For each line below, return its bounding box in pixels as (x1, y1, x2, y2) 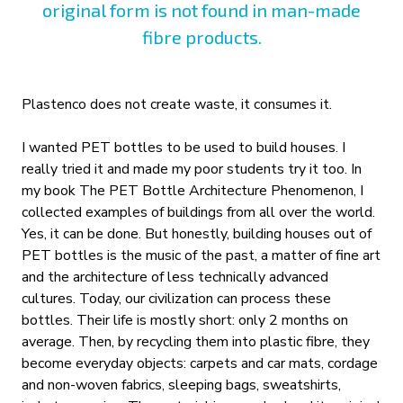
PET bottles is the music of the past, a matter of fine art (22, 246, 381, 265)
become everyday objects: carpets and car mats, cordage (22, 354, 378, 373)
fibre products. (141, 26, 262, 48)
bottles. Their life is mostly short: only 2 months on (22, 310, 348, 330)
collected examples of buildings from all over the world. (22, 202, 375, 222)
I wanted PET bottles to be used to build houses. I (22, 138, 345, 157)
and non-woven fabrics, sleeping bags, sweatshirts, (22, 375, 341, 395)
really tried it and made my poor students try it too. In (22, 159, 362, 179)
